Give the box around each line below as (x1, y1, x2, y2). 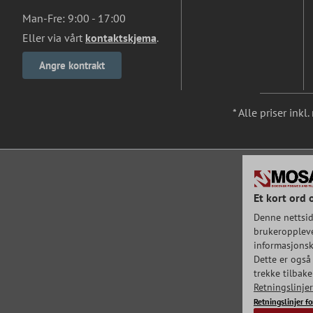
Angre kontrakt (39, 59, 105, 72)
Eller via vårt (22, 31, 85, 45)
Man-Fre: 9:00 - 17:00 (22, 11, 126, 25)
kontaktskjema (85, 31, 156, 45)
